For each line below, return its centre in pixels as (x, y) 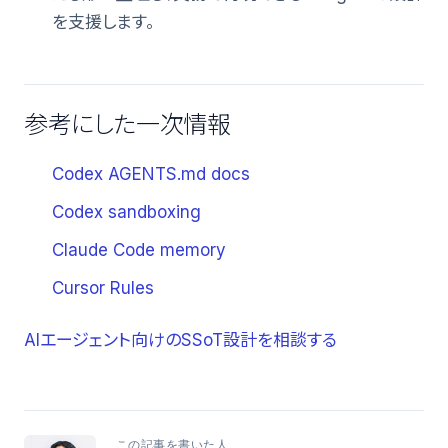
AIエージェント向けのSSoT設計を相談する (180, 339)
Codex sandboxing (126, 211)
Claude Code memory (139, 249)
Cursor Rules (103, 287)
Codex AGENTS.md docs (151, 173)
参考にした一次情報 (127, 124)
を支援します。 (103, 21)
